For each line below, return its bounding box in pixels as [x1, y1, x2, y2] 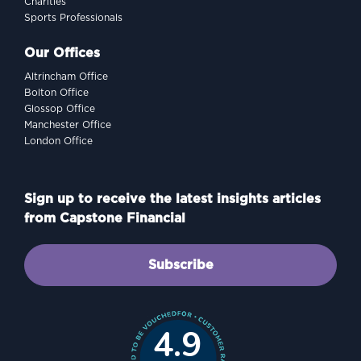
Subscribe [147, 258, 214, 272]
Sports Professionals [24, 12, 122, 23]
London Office [24, 135, 93, 146]
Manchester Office [24, 119, 111, 130]
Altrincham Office [24, 71, 108, 81]
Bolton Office [24, 87, 89, 98]
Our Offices [24, 46, 100, 60]
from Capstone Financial [24, 211, 185, 225]
